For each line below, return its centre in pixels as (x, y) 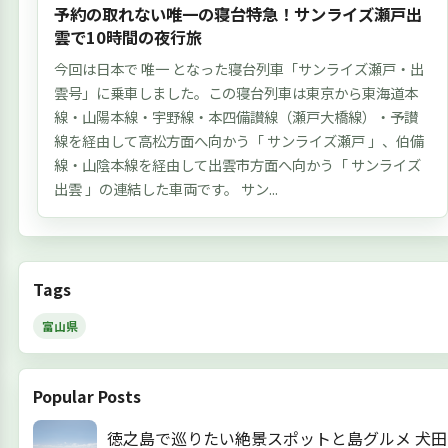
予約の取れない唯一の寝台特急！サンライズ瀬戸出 (237, 14)
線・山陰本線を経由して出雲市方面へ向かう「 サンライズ (237, 165)
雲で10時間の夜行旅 (127, 37)
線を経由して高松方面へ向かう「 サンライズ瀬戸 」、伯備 (238, 141)
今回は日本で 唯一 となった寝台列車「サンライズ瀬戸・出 (238, 69)
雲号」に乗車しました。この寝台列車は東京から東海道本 (235, 93)
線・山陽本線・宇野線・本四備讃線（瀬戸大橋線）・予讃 (235, 117)
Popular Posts (86, 396)
